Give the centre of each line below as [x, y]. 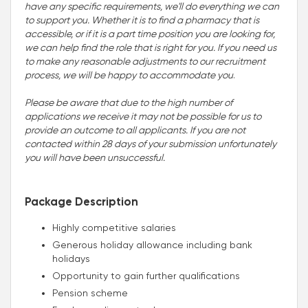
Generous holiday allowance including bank [152, 244]
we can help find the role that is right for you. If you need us [151, 47]
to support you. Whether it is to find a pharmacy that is [142, 20]
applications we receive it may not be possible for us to [143, 116]
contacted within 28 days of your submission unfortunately [151, 143]
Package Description [81, 202]
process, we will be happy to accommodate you [129, 75]
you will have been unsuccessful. [95, 157]
